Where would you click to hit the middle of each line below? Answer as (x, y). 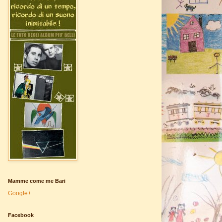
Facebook (21, 215)
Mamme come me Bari (37, 181)
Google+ (20, 193)
